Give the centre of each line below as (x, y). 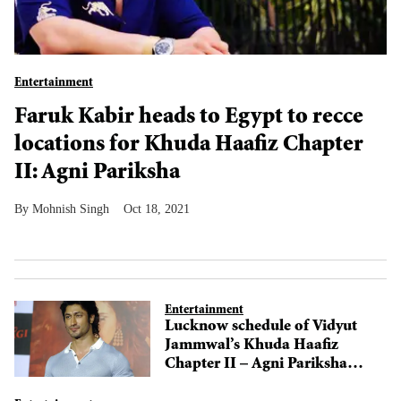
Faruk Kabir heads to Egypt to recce (189, 118)
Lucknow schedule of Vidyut (261, 327)
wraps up (196, 384)
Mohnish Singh (71, 209)
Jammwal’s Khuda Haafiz (252, 346)
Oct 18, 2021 (157, 209)
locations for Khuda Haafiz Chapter (189, 146)
